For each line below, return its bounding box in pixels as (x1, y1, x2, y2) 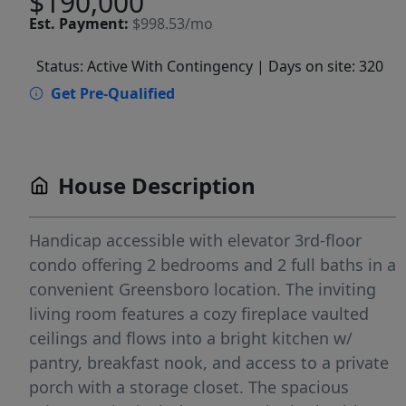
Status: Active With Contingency (36, 56, 253, 76)
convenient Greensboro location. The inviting (29, 278, 376, 300)
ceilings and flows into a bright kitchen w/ (29, 327, 353, 349)
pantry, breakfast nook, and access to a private (29, 352, 389, 373)
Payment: (59, 13, 129, 34)
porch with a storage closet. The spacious (29, 376, 349, 398)
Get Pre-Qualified (51, 83, 175, 103)
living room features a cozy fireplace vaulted (29, 303, 369, 324)
